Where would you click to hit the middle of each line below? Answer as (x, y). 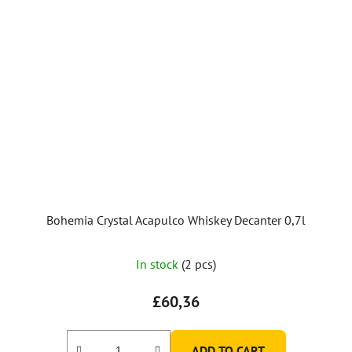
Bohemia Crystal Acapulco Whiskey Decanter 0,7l (176, 220)
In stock (159, 264)
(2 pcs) (199, 264)
